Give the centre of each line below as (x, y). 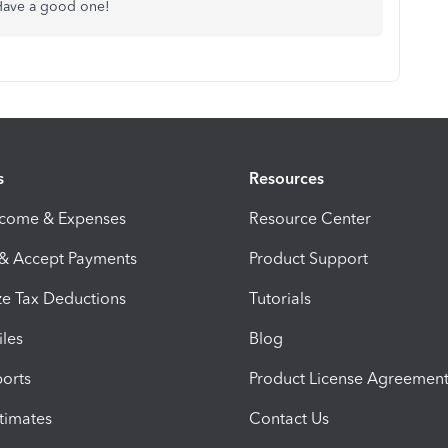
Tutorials (280, 298)
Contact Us (289, 418)
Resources (286, 178)
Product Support (308, 258)
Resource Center (310, 218)
